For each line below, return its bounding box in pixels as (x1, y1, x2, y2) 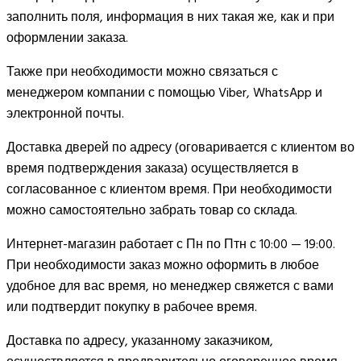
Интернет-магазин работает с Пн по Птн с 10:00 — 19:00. (6, 233, 335, 255)
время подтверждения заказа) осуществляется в (6, 157, 299, 179)
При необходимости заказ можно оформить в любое (6, 254, 319, 276)
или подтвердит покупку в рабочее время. (6, 296, 257, 317)
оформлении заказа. (6, 27, 128, 48)
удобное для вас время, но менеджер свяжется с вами (6, 275, 334, 297)
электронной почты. (6, 102, 124, 124)
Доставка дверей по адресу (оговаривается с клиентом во (6, 136, 355, 158)
